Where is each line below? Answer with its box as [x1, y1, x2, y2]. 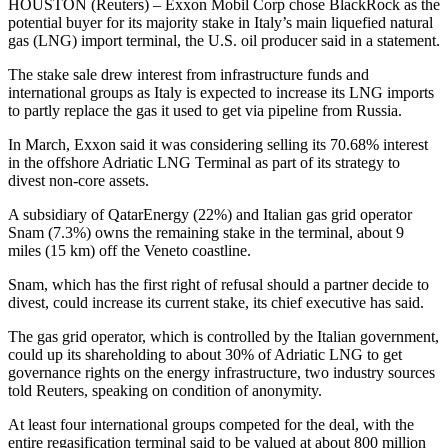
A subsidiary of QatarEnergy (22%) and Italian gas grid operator [8, 206, 412, 224]
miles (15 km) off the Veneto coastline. [8, 242, 251, 260]
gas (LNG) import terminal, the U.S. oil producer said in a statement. [8, 32, 440, 50]
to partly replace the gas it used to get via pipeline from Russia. [8, 102, 402, 120]
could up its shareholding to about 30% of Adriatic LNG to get [8, 346, 402, 364]
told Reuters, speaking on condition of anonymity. [8, 382, 322, 400]
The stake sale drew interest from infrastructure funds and [8, 66, 369, 84]
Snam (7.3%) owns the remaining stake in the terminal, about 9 [8, 224, 404, 242]
